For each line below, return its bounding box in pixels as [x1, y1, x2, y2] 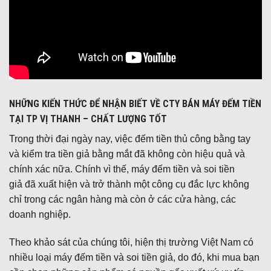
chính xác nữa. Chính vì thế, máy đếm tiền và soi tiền [9, 164, 235, 175]
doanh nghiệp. [9, 209, 71, 220]
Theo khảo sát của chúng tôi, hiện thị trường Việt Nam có [9, 237, 253, 247]
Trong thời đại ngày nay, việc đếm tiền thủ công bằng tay [9, 134, 250, 145]
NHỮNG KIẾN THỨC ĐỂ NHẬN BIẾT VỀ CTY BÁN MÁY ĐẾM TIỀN [9, 98, 261, 110]
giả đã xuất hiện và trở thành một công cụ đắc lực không [9, 179, 249, 190]
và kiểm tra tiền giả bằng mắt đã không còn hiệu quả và [9, 149, 245, 160]
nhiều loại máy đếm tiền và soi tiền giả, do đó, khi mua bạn [9, 252, 260, 263]
